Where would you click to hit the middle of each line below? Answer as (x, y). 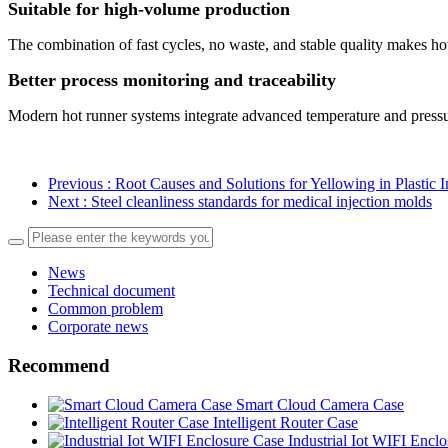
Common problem (105, 309)
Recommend (59, 365)
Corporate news (98, 327)
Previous (77, 184)
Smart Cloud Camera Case (320, 404)
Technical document (111, 291)
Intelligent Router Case (285, 422)
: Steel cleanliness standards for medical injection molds (257, 202)
